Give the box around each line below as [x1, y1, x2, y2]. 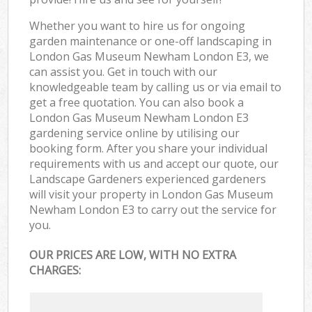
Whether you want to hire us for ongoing [29, 17, 246, 33]
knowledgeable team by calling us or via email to [29, 79, 282, 95]
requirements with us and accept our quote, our [29, 155, 279, 171]
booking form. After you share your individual [29, 140, 268, 156]
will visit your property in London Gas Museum [29, 186, 274, 202]
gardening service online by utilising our [29, 125, 240, 141]
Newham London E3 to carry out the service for [29, 201, 277, 217]
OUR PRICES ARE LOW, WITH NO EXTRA [29, 247, 237, 263]
